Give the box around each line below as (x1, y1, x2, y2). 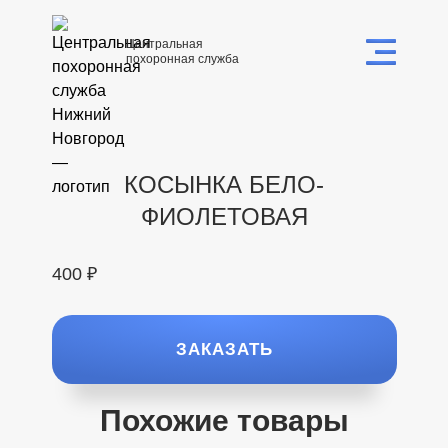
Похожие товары (99, 404, 349, 437)
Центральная (125, 37, 203, 51)
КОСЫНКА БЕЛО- (124, 171, 324, 198)
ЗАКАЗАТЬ (175, 340, 273, 359)
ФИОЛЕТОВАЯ (140, 203, 308, 230)
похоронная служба (125, 52, 239, 66)
